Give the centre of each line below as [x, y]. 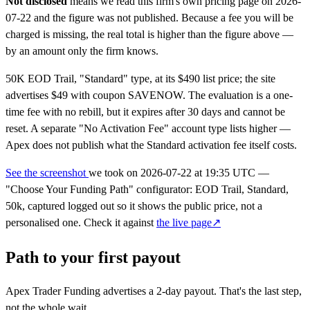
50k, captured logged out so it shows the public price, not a [134, 206]
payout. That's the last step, [241, 291]
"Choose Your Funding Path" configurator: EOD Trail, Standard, [147, 189]
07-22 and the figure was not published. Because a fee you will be [149, 17]
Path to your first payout [93, 257]
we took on [115, 172]
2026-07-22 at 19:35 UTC [198, 172]
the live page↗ [189, 222]
